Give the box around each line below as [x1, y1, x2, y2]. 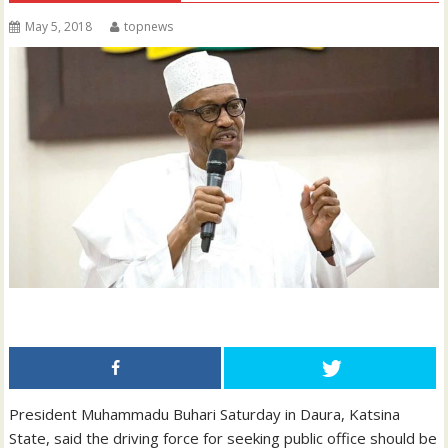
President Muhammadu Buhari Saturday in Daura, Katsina [9, 403, 401, 424]
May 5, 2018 [25, 17, 93, 35]
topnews [124, 17, 174, 35]
